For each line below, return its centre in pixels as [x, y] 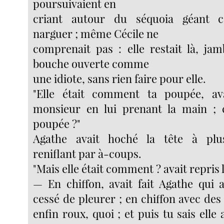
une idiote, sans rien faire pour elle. [120, 78]
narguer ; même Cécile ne [96, 33]
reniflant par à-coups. [87, 153]
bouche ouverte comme [91, 63]
